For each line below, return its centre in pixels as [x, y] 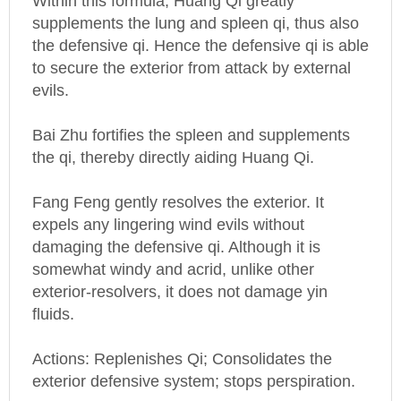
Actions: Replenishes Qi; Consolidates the [182, 340]
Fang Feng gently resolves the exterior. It [178, 183]
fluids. [53, 295]
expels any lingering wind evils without [168, 205]
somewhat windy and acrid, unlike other [173, 250]
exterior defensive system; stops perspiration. [194, 362]
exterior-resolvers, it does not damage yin [180, 273]
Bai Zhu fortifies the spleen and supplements [191, 116]
